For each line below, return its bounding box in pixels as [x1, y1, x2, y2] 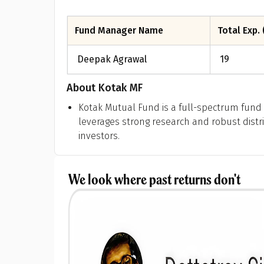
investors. [78, 130, 120, 141]
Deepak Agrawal [77, 54, 147, 65]
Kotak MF [98, 81, 143, 94]
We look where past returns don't [68, 170, 240, 189]
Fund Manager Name [75, 25, 163, 36]
